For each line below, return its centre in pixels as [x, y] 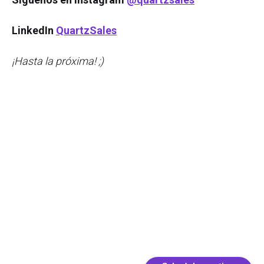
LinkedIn [34, 30]
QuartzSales [86, 30]
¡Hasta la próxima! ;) [58, 61]
